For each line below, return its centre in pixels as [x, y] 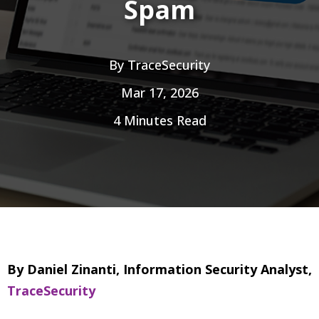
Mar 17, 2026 [159, 92]
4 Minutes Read [159, 120]
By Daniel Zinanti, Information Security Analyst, [159, 269]
